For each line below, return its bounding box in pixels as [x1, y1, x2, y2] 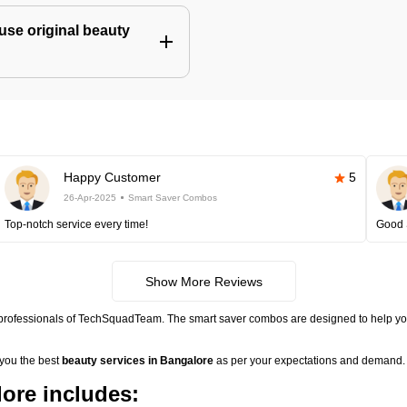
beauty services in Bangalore [62, 354, 213, 367]
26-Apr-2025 [63, 193, 116, 203]
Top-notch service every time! [4, 218, 148, 231]
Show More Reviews [144, 274, 263, 289]
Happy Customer [63, 170, 161, 184]
